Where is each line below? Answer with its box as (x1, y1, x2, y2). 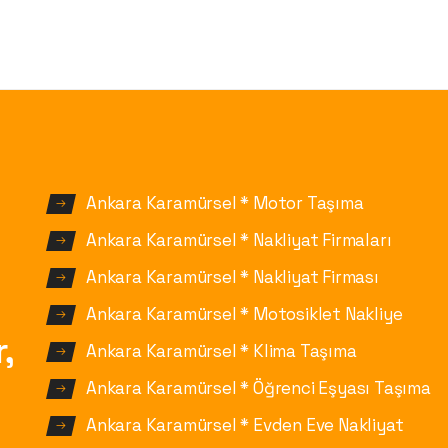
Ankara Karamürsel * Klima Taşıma (86, 340, 357, 363)
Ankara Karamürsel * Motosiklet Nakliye (86, 303, 403, 326)
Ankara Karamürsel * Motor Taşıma (86, 192, 364, 215)
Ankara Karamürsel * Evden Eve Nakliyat (86, 414, 404, 437)
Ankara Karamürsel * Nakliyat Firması (86, 266, 379, 289)
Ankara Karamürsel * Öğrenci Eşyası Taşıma (86, 377, 431, 400)
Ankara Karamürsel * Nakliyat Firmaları (86, 229, 392, 252)
